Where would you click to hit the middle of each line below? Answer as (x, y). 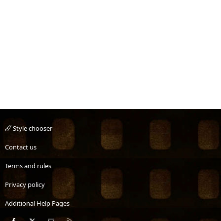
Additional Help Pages (37, 203)
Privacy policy (25, 184)
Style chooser (32, 128)
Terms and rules (28, 166)
